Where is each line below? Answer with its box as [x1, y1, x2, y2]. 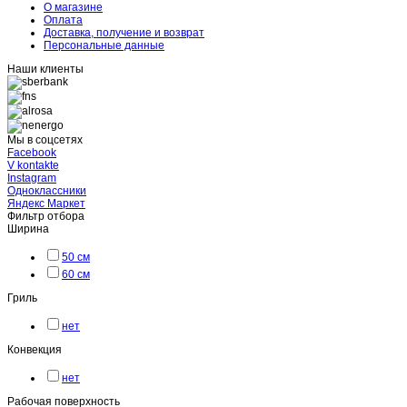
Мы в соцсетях [7, 133, 83, 146]
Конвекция [7, 342, 62, 356]
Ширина [7, 222, 49, 235]
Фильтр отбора [7, 209, 84, 223]
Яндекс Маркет [7, 196, 85, 210]
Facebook [7, 145, 56, 159]
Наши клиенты [7, 62, 84, 75]
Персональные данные [44, 38, 164, 52]
